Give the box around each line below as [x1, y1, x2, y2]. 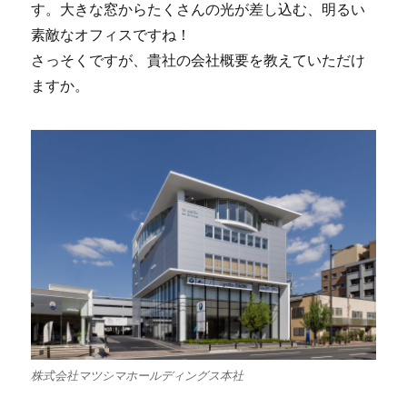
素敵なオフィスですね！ [31, 27, 192, 44]
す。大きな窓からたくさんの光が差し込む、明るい [31, 2, 366, 18]
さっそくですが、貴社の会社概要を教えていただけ [31, 53, 366, 69]
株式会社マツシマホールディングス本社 [31, 368, 244, 382]
